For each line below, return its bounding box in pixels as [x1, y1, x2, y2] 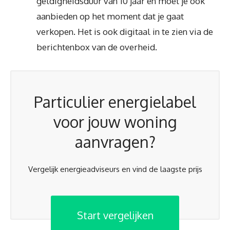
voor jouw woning [53, 112, 177, 131]
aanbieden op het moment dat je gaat [36, 11, 184, 22]
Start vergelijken [76, 208, 154, 222]
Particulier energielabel [34, 92, 196, 111]
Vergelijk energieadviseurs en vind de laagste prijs [28, 164, 202, 174]
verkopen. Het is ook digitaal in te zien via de [36, 26, 213, 37]
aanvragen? [74, 132, 156, 151]
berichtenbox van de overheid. [36, 42, 157, 52]
